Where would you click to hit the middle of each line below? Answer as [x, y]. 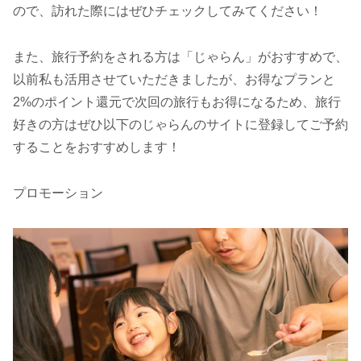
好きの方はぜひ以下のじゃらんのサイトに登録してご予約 [180, 124]
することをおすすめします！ [97, 147]
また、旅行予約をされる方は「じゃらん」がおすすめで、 [180, 57]
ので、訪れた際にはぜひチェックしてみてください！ [168, 11]
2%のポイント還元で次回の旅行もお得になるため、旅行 [177, 102]
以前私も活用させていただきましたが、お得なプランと [174, 79]
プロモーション [58, 193]
